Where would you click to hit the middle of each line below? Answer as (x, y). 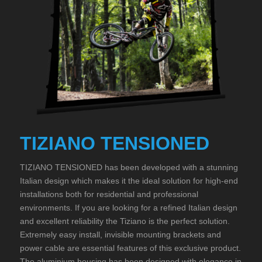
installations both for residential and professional (109, 194)
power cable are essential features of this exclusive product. (130, 248)
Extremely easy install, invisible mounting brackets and (120, 234)
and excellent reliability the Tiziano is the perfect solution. (125, 221)
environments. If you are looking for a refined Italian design (128, 207)
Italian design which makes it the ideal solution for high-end (129, 180)
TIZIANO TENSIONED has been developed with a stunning (129, 167)
